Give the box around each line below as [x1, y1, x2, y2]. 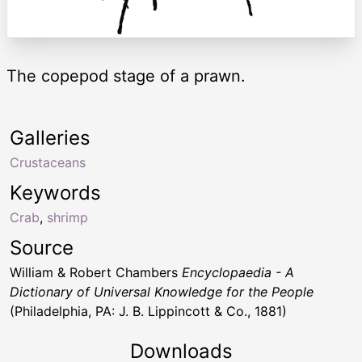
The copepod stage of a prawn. [6, 66, 246, 86]
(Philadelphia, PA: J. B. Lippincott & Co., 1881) [10, 303, 287, 320]
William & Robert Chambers [10, 264, 182, 281]
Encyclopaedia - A [182, 264, 294, 281]
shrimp [47, 209, 88, 226]
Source [10, 236, 74, 260]
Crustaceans [10, 154, 86, 171]
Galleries [10, 126, 90, 150]
